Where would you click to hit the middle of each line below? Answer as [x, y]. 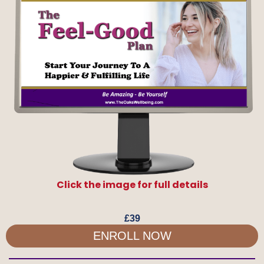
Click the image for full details [132, 185]
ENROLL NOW [132, 236]
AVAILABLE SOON [132, 202]
